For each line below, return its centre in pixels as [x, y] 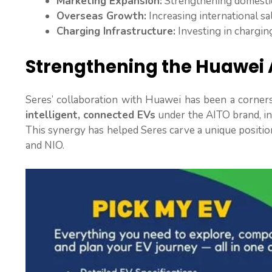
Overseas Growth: [101, 16]
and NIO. [45, 146]
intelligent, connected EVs [91, 115]
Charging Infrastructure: [116, 31]
